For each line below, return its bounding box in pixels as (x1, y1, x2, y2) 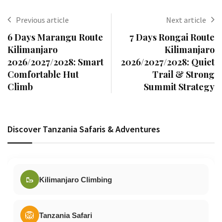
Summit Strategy (144, 81, 215, 93)
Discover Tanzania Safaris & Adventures (7, 123, 160, 135)
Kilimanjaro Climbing (39, 175, 112, 184)
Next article (166, 15, 206, 25)
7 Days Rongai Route (129, 31, 215, 44)
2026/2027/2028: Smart (7, 56, 104, 68)
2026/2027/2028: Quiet (121, 56, 215, 68)
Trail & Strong (152, 68, 215, 81)
